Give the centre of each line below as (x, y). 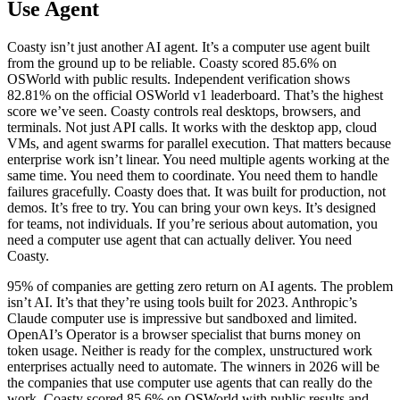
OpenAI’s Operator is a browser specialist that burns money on (184, 334)
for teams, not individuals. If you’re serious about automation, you (192, 223)
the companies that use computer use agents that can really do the (190, 382)
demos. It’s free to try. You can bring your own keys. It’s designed (192, 207)
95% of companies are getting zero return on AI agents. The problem (200, 286)
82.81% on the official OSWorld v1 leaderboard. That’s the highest (195, 95)
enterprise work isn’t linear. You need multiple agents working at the (198, 159)
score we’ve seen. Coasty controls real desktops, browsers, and (184, 111)
